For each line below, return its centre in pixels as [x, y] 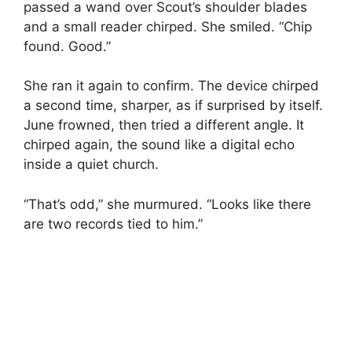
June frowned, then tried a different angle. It [164, 125]
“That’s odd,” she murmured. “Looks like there [167, 204]
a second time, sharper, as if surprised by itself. [173, 106]
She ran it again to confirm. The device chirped [171, 86]
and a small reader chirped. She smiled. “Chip [168, 26]
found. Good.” [67, 46]
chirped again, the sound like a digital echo [159, 145]
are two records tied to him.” [113, 224]
